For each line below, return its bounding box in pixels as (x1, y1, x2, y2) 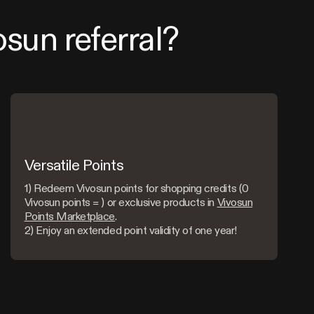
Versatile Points (24, 156, 124, 174)
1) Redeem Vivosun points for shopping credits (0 (24, 182, 249, 195)
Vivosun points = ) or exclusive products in (24, 196, 217, 209)
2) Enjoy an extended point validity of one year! (24, 224, 237, 237)
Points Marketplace (24, 210, 116, 223)
